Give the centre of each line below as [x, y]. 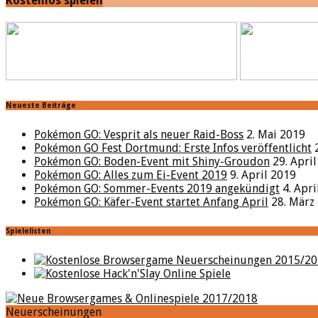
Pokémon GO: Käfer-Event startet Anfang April [151, 202]
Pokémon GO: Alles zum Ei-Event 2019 [131, 175]
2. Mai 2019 [276, 135]
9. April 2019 [263, 175]
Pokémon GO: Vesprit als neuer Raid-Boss [139, 135]
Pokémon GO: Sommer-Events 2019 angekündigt [157, 189]
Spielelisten [28, 231]
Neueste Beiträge [41, 106]
